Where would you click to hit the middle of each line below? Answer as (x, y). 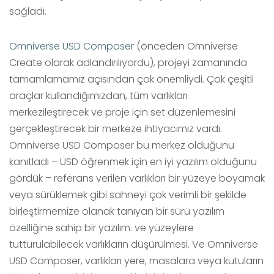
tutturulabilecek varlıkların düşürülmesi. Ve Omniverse (134, 245)
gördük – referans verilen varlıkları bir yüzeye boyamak (137, 179)
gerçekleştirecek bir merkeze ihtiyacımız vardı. (116, 129)
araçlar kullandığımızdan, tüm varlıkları (98, 96)
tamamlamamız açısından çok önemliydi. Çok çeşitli (131, 80)
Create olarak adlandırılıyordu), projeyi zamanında (128, 63)
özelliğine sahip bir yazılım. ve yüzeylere (102, 228)
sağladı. (28, 12)
